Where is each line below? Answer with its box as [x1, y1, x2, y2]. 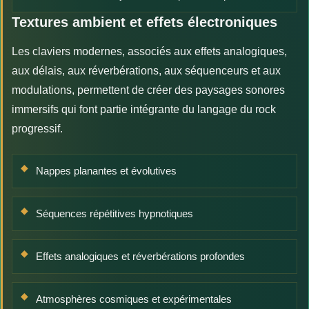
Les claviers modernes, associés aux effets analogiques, [12, 45, 287, 57]
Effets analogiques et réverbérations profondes [36, 250, 245, 262]
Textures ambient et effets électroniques [12, 14, 277, 30]
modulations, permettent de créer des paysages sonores [12, 83, 285, 96]
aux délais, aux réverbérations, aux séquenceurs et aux [12, 64, 281, 77]
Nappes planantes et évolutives [36, 164, 177, 177]
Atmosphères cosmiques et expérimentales [36, 292, 232, 305]
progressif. [12, 122, 63, 134]
